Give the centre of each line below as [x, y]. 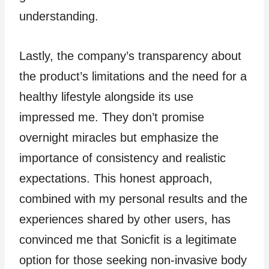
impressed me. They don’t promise [112, 117]
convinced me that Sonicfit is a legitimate [128, 239]
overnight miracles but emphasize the [119, 137]
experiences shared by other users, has [125, 219]
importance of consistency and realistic [122, 158]
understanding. [59, 16]
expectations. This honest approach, [116, 178]
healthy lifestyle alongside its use [106, 96]
